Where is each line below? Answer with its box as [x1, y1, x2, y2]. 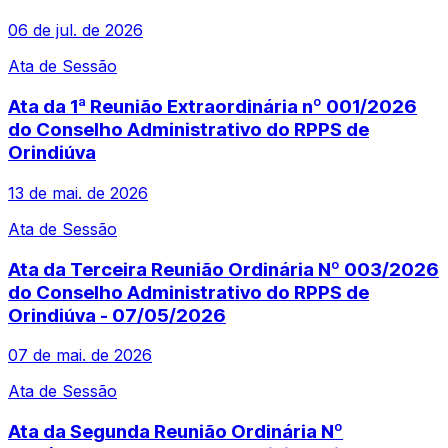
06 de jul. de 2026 [8, 20, 143, 41]
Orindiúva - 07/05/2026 [8, 303, 226, 327]
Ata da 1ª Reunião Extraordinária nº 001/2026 [8, 95, 417, 119]
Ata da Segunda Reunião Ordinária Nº [8, 419, 343, 443]
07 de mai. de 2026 [8, 345, 152, 366]
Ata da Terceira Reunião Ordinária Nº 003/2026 [8, 257, 439, 281]
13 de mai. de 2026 [8, 182, 148, 203]
